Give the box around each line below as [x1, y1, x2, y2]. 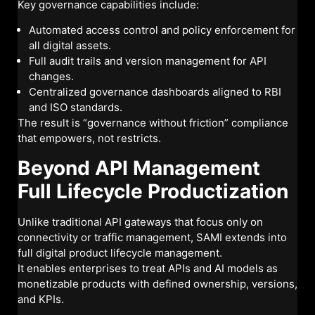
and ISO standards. [29, 101, 122, 115]
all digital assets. [29, 39, 111, 53]
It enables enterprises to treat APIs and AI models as [18, 261, 278, 275]
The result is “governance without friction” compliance [18, 116, 288, 130]
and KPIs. [18, 292, 64, 306]
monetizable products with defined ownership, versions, [18, 276, 297, 290]
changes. [29, 70, 74, 84]
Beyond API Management [18, 155, 260, 180]
